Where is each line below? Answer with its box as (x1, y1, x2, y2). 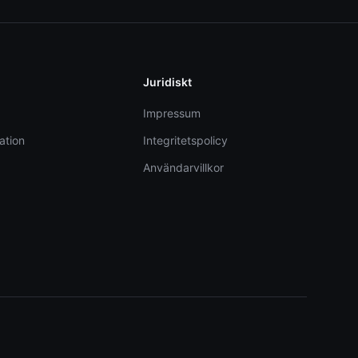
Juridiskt (143, 75, 193, 89)
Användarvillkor (143, 161, 225, 174)
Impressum (143, 106, 201, 120)
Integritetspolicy (143, 133, 229, 147)
